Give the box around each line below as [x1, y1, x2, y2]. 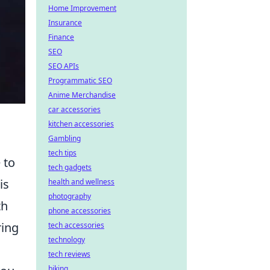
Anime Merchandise [48, 90, 116, 100]
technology [48, 234, 85, 245]
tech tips [48, 148, 77, 158]
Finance [48, 32, 74, 42]
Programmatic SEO [48, 75, 112, 86]
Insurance [48, 17, 82, 28]
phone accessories [48, 206, 111, 216]
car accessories [48, 104, 101, 115]
